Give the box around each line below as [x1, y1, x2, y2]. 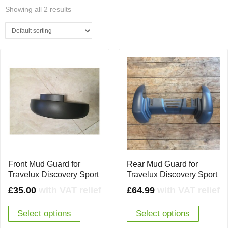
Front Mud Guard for [8, 159, 80, 168]
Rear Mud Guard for [126, 159, 198, 168]
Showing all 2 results [5, 5, 71, 13]
